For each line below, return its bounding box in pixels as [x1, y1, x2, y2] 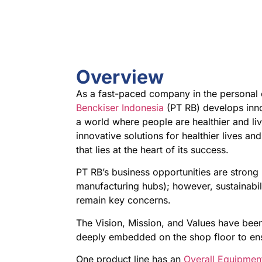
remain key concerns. [76, 194, 171, 206]
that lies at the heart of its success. [76, 144, 229, 156]
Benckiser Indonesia [76, 102, 164, 113]
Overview [76, 65, 164, 88]
